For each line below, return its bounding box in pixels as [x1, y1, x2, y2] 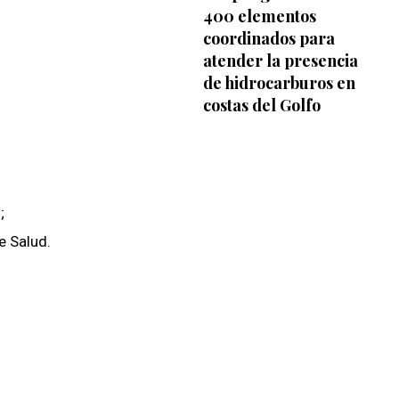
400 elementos [202, 4, 316, 27]
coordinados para [202, 27, 335, 49]
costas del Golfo [202, 94, 321, 116]
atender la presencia [202, 49, 358, 71]
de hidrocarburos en [202, 71, 355, 94]
